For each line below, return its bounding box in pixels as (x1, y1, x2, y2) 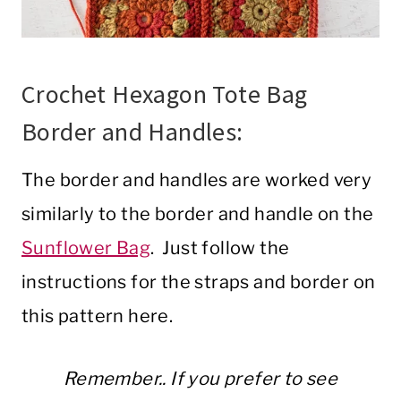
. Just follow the (150, 237, 290, 260)
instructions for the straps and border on (21, 271, 376, 294)
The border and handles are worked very (21, 169, 372, 192)
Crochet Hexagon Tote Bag (21, 78, 308, 111)
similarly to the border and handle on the (21, 203, 374, 226)
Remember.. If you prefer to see (63, 368, 338, 390)
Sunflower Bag (21, 237, 151, 260)
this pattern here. (21, 305, 174, 328)
